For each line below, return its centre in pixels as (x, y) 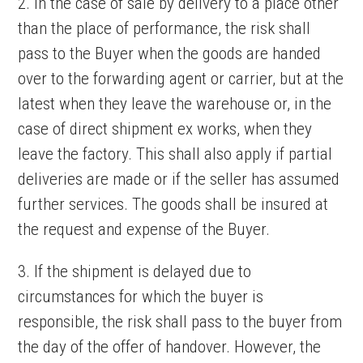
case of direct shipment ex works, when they (165, 129)
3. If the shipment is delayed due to (135, 271)
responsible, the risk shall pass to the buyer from (180, 322)
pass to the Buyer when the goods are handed (170, 53)
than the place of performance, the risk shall (164, 28)
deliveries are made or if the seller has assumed (179, 179)
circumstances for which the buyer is (141, 297)
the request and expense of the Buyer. (144, 229)
